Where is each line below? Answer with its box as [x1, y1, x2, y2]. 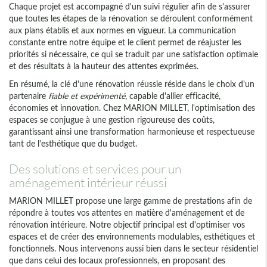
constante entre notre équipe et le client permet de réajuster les [9, 37, 241, 48]
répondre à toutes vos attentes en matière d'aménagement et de [9, 207, 244, 218]
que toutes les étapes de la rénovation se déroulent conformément [9, 13, 253, 24]
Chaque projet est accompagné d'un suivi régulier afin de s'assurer [9, 1, 250, 12]
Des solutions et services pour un [9, 161, 181, 176]
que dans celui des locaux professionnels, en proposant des [9, 255, 225, 266]
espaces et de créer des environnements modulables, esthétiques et [9, 231, 255, 242]
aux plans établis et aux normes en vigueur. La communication [9, 25, 236, 36]
